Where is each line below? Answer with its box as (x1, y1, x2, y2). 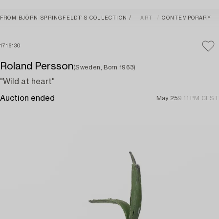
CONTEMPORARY (162, 16, 211, 21)
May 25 (156, 95, 178, 101)
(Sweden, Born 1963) (73, 65, 136, 70)
